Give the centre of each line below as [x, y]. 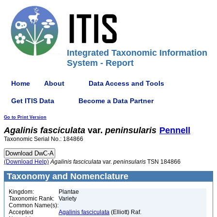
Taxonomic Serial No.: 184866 [44, 139]
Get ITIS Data [33, 101]
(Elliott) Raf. [125, 212]
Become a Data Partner [116, 101]
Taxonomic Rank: [31, 199]
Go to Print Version [25, 117]
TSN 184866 [163, 162]
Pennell [175, 130]
